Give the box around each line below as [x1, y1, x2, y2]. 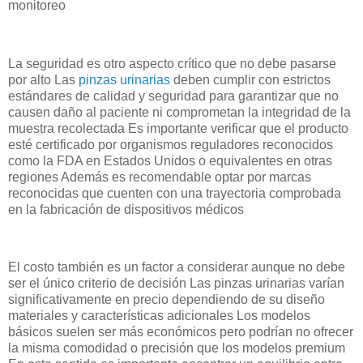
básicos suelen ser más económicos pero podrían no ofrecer [8, 325, 353, 340]
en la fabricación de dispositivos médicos [8, 202, 244, 216]
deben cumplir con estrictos [170, 72, 331, 87]
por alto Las [8, 72, 79, 87]
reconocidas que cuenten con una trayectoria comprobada [8, 186, 341, 200]
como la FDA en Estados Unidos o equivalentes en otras [8, 153, 332, 168]
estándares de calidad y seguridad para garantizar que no [8, 88, 339, 103]
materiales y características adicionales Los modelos [8, 309, 310, 323]
